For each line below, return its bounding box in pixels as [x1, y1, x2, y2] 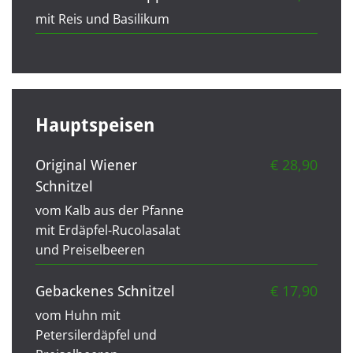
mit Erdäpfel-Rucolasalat [35, 221, 180, 239]
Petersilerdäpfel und [35, 325, 157, 344]
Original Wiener [35, 156, 137, 173]
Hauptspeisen [35, 114, 154, 136]
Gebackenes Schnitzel [35, 282, 175, 299]
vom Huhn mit [35, 306, 121, 324]
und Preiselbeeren [35, 240, 145, 258]
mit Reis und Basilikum [35, 9, 169, 28]
